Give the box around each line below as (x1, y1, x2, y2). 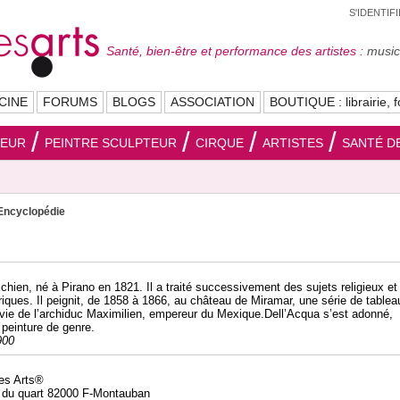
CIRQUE (196, 136, 244, 150)
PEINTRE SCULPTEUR (45, 136, 177, 150)
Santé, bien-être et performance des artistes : (106, 44, 363, 58)
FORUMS (43, 95, 97, 109)
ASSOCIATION (171, 95, 254, 109)
